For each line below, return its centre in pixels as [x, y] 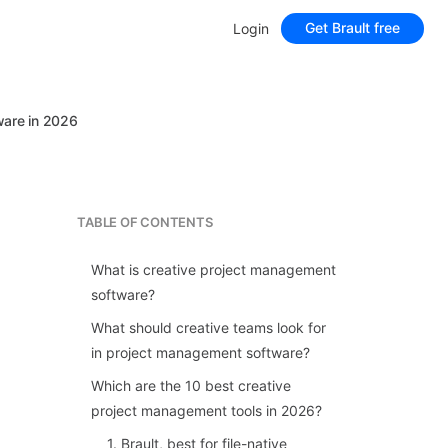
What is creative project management [214, 269]
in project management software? [201, 352]
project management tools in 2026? [207, 410]
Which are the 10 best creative [191, 385]
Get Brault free [352, 28]
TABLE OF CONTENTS [145, 222]
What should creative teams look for [209, 327]
